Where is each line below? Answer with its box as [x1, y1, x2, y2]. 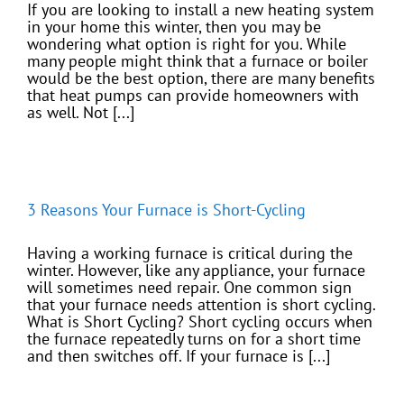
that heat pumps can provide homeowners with [27, 85, 359, 106]
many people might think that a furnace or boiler [27, 50, 368, 72]
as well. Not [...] [27, 102, 134, 124]
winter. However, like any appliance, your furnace [27, 260, 365, 281]
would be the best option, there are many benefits [27, 68, 375, 89]
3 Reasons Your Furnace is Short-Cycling [27, 199, 306, 221]
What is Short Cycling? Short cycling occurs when [27, 311, 372, 333]
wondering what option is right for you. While [27, 33, 346, 55]
